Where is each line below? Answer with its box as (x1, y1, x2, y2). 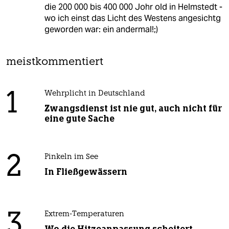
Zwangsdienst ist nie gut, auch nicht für (44, 102, 222, 114)
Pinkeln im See (44, 153, 98, 161)
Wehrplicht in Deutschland (44, 89, 145, 98)
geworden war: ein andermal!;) (44, 24, 158, 35)
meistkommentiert (6, 56, 103, 67)
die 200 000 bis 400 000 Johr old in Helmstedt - (44, 1, 222, 12)
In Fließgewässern (44, 166, 127, 177)
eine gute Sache (44, 112, 114, 124)
